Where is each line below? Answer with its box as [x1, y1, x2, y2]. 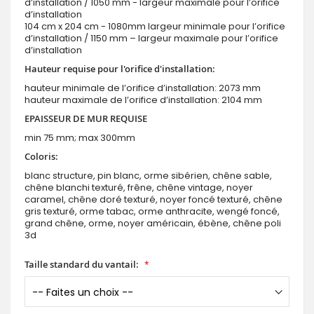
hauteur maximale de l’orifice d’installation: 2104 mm [25, 93, 262, 107]
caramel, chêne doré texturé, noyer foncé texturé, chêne [25, 193, 282, 207]
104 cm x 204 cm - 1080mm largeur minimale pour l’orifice [25, 20, 285, 34]
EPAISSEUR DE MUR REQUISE [25, 112, 147, 125]
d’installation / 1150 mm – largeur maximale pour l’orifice [25, 32, 278, 46]
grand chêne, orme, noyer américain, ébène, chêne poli [25, 217, 281, 231]
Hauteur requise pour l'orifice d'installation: [25, 62, 215, 76]
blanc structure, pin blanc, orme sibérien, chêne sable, [25, 169, 272, 183]
